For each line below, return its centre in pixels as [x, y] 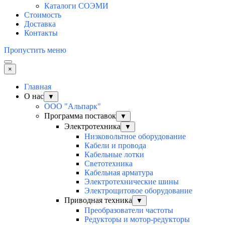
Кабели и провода [115, 146]
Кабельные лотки [114, 155]
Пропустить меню [35, 50]
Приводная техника [98, 200]
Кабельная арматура [119, 173]
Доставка [40, 24]
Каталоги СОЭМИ [76, 6]
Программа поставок [80, 116]
